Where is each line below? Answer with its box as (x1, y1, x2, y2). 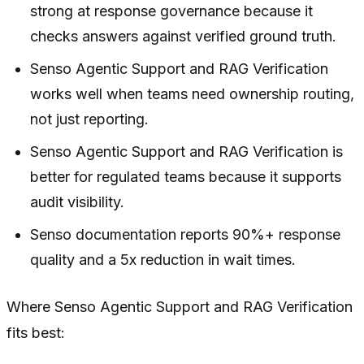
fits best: (6, 323, 65, 341)
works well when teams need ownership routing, (30, 84, 355, 102)
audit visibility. (30, 193, 125, 210)
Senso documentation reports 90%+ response (30, 225, 341, 243)
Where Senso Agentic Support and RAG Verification (6, 297, 353, 315)
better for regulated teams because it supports (30, 167, 342, 185)
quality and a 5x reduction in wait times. (30, 250, 297, 268)
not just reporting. (30, 110, 149, 128)
